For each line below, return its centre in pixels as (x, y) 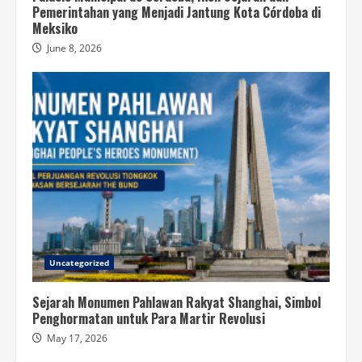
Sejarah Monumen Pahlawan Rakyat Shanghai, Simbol (177, 303)
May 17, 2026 (77, 339)
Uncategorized (80, 263)
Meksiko (55, 29)
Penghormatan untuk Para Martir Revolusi (149, 319)
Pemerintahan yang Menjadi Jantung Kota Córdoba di (177, 13)
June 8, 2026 (74, 48)
